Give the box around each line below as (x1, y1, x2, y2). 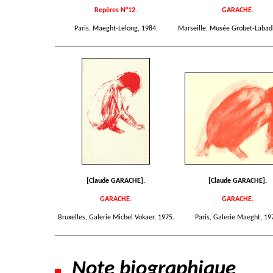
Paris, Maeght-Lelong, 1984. (74, 25, 158, 32)
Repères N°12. (94, 7, 137, 14)
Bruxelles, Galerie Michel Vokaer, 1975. (57, 214, 174, 221)
